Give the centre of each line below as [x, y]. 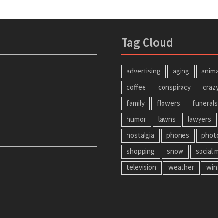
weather [181, 167]
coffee [136, 87]
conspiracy [174, 87]
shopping [141, 151]
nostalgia [140, 135]
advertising [144, 71]
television [141, 167]
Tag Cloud [147, 42]
